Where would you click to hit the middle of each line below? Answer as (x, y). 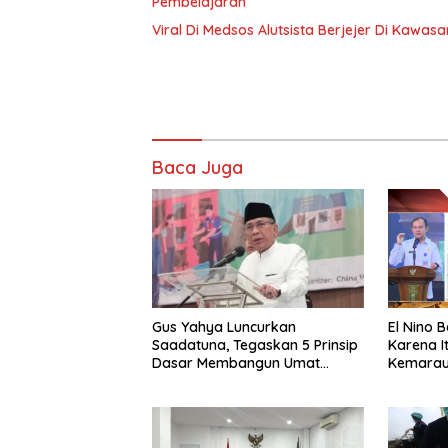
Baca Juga (197, 168)
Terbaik (177, 381)
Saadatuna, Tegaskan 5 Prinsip (255, 345)
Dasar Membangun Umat (236, 363)
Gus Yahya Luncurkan (224, 327)
